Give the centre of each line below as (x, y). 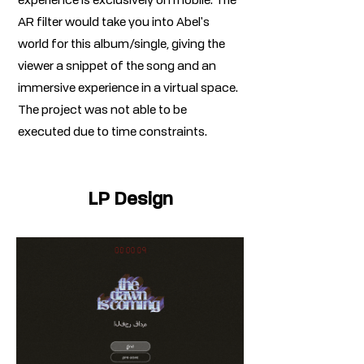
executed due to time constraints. (113, 133)
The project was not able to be (102, 111)
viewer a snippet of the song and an (117, 67)
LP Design (130, 198)
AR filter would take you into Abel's (114, 23)
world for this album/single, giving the (121, 45)
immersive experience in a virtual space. (128, 89)
